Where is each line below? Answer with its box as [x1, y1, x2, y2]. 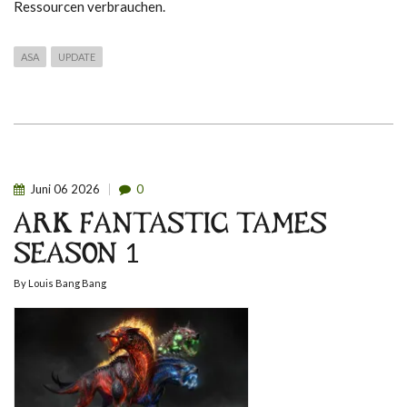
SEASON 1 [14, 241, 139, 272]
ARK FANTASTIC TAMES [14, 211, 327, 242]
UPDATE [58, 50, 95, 63]
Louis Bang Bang [28, 276, 106, 289]
